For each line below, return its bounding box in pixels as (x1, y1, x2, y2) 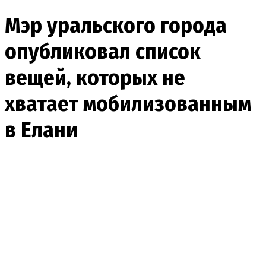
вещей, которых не (5, 64, 185, 91)
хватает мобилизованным (5, 90, 251, 117)
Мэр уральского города (5, 12, 227, 39)
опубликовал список (5, 38, 201, 65)
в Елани (5, 116, 78, 143)
